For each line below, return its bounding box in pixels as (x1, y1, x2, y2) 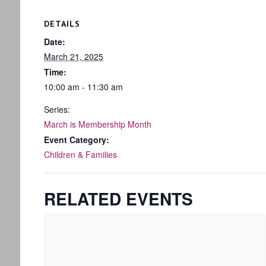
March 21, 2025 (43, 50, 103, 62)
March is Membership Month (43, 118, 151, 130)
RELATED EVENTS (43, 186, 193, 211)
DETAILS (43, 18, 80, 29)
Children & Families (43, 148, 117, 160)
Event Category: (43, 134, 109, 145)
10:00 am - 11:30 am (43, 81, 123, 93)
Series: (43, 103, 70, 115)
